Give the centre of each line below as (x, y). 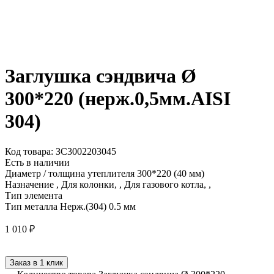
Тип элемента (34, 195)
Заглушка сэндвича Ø (101, 76)
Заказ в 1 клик (36, 262)
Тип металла (31, 206)
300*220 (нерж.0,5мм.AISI (118, 99)
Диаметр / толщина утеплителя (70, 173)
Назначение (29, 184)
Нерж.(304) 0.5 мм (98, 206)
